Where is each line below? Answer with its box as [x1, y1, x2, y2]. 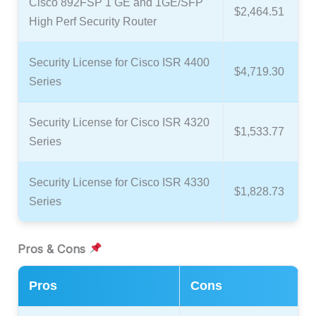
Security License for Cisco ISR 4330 [29, 175, 209, 188]
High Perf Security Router [29, 14, 157, 28]
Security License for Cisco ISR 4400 [29, 55, 209, 68]
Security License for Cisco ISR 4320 [29, 115, 209, 128]
